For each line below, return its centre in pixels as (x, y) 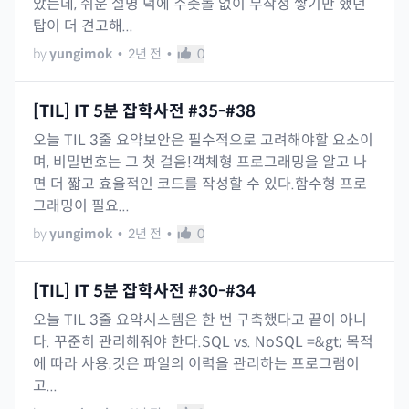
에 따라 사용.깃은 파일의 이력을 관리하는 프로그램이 (196, 363)
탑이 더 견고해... (83, 26)
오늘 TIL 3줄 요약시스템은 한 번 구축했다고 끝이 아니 (200, 320)
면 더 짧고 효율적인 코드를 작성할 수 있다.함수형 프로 (200, 184)
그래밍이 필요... (81, 205)
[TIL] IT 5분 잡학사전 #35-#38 (144, 111)
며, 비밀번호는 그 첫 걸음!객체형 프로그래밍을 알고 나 (200, 162)
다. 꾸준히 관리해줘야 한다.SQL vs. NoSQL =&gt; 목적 (203, 341)
